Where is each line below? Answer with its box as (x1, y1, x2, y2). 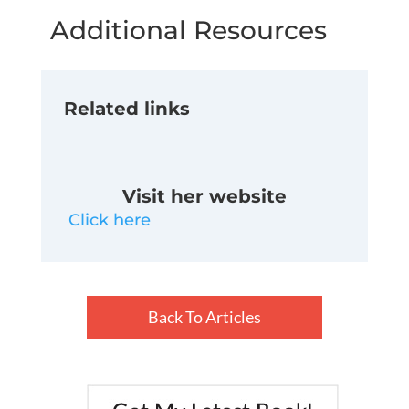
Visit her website (121, 185, 287, 208)
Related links (63, 98, 190, 121)
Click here (68, 210, 151, 231)
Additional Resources (49, 15, 327, 47)
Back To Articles (147, 307, 261, 328)
